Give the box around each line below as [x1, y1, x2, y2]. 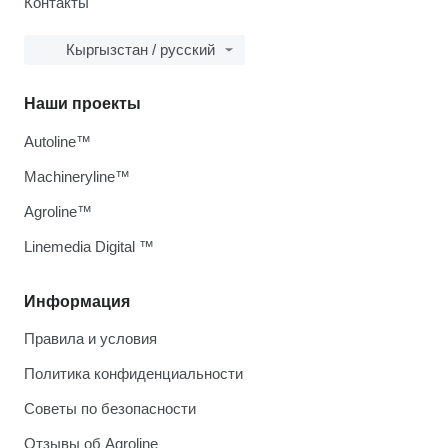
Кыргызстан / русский [66, 41, 215, 58]
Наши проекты [24, 95, 141, 112]
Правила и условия [24, 330, 157, 347]
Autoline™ [24, 133, 91, 150]
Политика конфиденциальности [24, 365, 243, 382]
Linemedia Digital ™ [24, 238, 154, 255]
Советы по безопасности [24, 400, 196, 417]
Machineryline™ [24, 168, 130, 185]
